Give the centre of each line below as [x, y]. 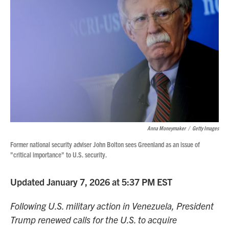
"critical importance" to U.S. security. [59, 154]
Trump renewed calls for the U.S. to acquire [94, 220]
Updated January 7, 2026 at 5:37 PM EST [91, 182]
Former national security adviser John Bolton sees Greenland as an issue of [105, 144]
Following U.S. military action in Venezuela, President [112, 206]
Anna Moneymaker [166, 128]
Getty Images [205, 128]
